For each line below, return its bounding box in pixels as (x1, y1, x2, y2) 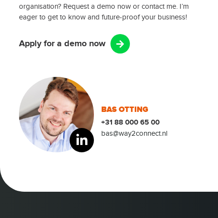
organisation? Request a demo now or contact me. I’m (19, 2, 189, 11)
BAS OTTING (101, 104, 149, 114)
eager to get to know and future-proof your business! (19, 13, 187, 22)
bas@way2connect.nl (101, 128, 168, 138)
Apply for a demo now (19, 38, 106, 50)
